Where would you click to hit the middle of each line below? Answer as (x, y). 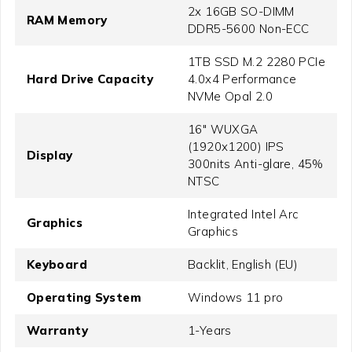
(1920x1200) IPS (236, 147)
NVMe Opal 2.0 (230, 97)
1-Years (210, 331)
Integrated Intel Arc (244, 214)
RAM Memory (67, 20)
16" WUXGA (223, 130)
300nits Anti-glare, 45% (256, 164)
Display (49, 156)
